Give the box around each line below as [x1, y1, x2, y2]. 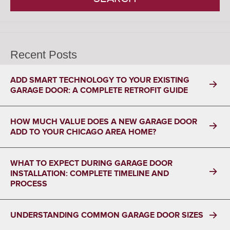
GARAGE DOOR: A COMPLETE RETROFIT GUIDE [10, 85, 188, 95]
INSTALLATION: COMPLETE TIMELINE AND [10, 168, 169, 179]
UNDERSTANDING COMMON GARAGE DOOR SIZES [10, 209, 203, 220]
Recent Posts [10, 48, 77, 61]
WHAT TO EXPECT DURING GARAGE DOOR [10, 158, 172, 168]
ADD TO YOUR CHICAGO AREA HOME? [10, 126, 156, 137]
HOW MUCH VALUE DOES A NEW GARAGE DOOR [10, 116, 197, 127]
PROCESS [10, 178, 47, 189]
